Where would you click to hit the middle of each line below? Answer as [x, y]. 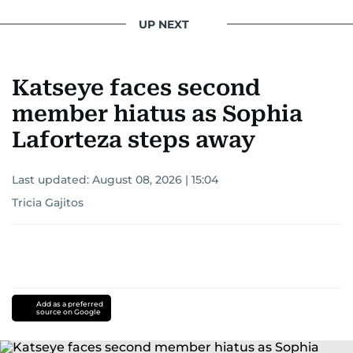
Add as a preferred [69, 304]
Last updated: [52, 180]
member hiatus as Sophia [157, 114]
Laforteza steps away [134, 140]
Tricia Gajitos [48, 203]
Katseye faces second [136, 88]
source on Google [68, 312]
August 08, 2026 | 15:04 [155, 180]
